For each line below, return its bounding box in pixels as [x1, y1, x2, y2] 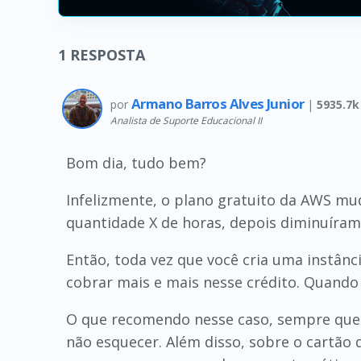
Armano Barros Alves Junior [131, 93, 307, 113]
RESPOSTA [70, 45, 145, 64]
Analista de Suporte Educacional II [110, 114, 262, 127]
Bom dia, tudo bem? [66, 153, 206, 172]
